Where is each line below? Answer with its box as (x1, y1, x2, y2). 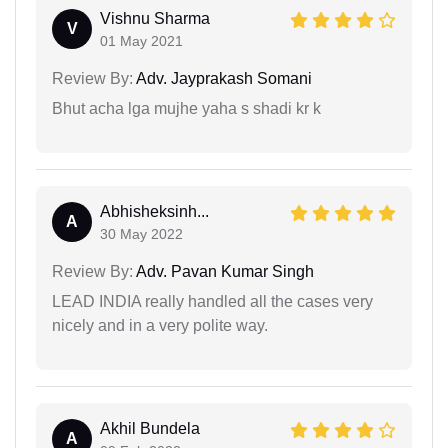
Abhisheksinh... (100, 203, 209, 221)
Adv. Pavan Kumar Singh (133, 263, 314, 281)
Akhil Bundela (100, 420, 200, 438)
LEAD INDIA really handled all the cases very (52, 293, 373, 311)
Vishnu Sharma (100, 10, 210, 28)
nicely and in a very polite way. (52, 317, 268, 335)
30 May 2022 (100, 226, 183, 243)
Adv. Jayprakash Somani (133, 70, 312, 88)
